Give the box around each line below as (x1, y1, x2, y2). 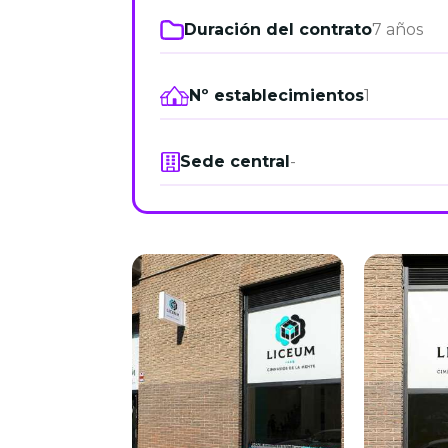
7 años (371, 20, 423, 39)
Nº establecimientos (188, 86, 364, 105)
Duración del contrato (183, 20, 372, 39)
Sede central (180, 152, 290, 171)
